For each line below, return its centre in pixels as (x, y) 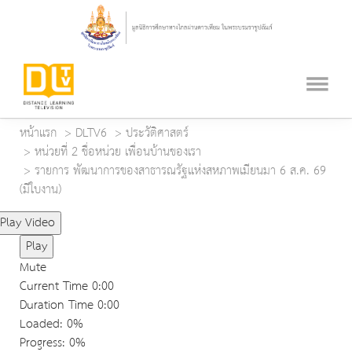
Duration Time (57, 306)
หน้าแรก (38, 134)
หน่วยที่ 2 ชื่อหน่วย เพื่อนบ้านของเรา (118, 152)
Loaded (40, 324)
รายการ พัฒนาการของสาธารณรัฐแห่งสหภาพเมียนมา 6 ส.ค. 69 (180, 171)
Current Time (56, 287)
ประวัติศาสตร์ (157, 134)
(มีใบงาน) (40, 190)
